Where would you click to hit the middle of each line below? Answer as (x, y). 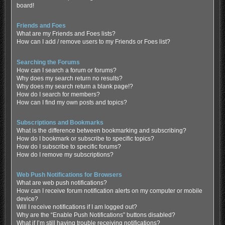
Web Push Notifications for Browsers (69, 175)
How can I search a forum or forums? (66, 70)
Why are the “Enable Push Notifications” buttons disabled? (96, 215)
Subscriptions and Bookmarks (60, 122)
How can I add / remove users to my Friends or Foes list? (93, 42)
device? (27, 199)
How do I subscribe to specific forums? (69, 146)
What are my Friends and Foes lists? (66, 34)
